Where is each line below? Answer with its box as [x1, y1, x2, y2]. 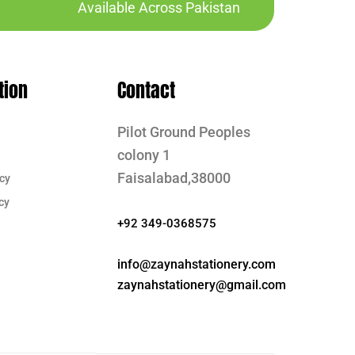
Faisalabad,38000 [117, 169, 231, 186]
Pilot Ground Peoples [117, 123, 250, 140]
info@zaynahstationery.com [117, 256, 276, 272]
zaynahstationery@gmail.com [117, 277, 286, 292]
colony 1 [117, 146, 170, 163]
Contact [117, 75, 175, 105]
